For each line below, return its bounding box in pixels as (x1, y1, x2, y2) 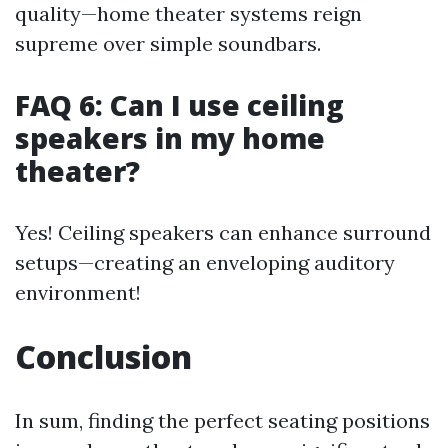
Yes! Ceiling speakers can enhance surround (15, 220, 431, 245)
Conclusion (15, 335, 192, 378)
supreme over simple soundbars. (15, 31, 321, 56)
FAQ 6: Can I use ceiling (15, 86, 344, 124)
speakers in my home (15, 119, 325, 157)
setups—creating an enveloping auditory (15, 250, 395, 275)
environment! (15, 280, 141, 305)
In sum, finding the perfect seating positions (15, 408, 430, 433)
